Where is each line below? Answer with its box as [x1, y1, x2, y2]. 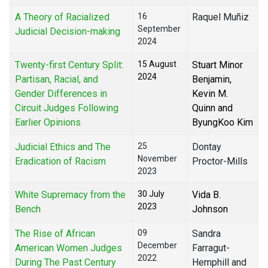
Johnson [192, 203, 228, 215]
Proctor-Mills [192, 156, 248, 167]
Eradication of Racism [15, 156, 106, 167]
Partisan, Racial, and [15, 74, 98, 86]
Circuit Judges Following [15, 102, 118, 114]
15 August [138, 59, 176, 69]
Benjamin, [192, 74, 232, 86]
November [138, 154, 177, 164]
